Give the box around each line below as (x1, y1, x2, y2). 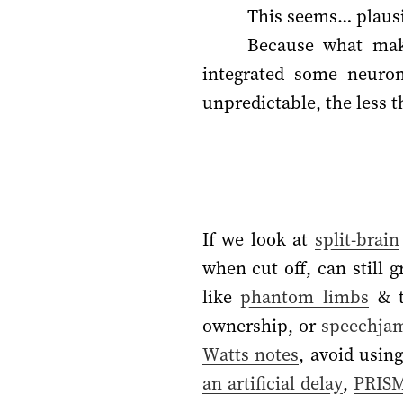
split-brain (314, 226, 399, 252)
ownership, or (201, 312, 322, 338)
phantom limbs (240, 283, 369, 309)
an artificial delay (201, 370, 343, 396)
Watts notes (201, 341, 300, 367)
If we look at (201, 226, 315, 252)
